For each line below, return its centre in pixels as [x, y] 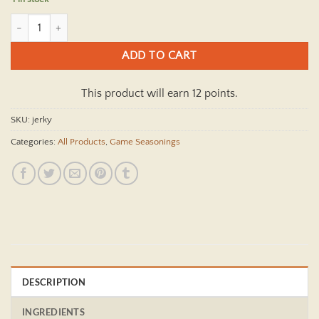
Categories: [34, 142]
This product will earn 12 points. [159, 94]
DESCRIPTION [54, 282]
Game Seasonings [145, 142]
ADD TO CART [159, 56]
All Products [82, 142]
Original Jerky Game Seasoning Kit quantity [100, 21]
